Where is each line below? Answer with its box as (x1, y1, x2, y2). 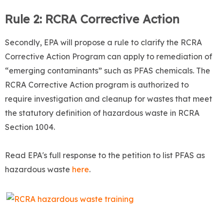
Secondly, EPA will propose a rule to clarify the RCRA (5, 37, 202, 48)
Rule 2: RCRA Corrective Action (5, 12, 180, 27)
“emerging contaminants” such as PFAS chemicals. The (5, 66, 210, 76)
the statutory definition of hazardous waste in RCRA (5, 108, 200, 118)
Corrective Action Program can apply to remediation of (5, 52, 212, 62)
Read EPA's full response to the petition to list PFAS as (5, 150, 205, 161)
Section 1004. (5, 122, 55, 132)
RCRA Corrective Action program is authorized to (5, 80, 189, 90)
